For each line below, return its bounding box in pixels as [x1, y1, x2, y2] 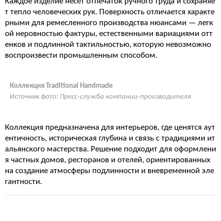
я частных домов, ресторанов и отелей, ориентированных [5, 156, 210, 164]
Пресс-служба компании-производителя [60, 93, 191, 101]
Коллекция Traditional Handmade [10, 82, 113, 90]
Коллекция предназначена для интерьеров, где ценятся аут [5, 123, 215, 132]
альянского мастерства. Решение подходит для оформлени [5, 145, 216, 153]
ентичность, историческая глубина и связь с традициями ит [5, 134, 215, 143]
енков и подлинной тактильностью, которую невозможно [5, 40, 211, 49]
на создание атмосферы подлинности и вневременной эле [5, 167, 214, 175]
